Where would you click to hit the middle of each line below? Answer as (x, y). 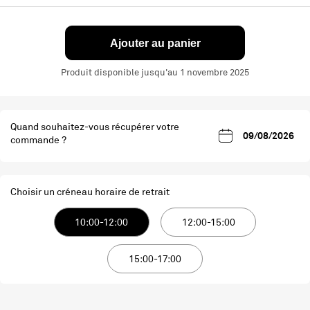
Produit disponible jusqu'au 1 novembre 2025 (155, 73)
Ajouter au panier (155, 44)
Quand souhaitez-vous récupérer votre (95, 127)
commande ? (38, 140)
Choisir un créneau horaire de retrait (90, 192)
